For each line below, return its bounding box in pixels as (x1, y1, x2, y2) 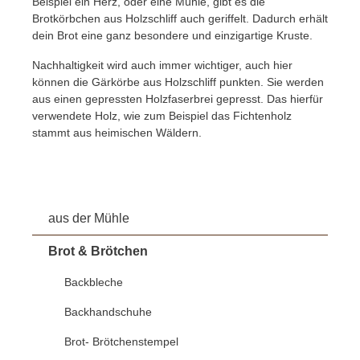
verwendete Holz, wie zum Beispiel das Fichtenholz (32, 109, 292, 123)
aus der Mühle (48, 211, 129, 226)
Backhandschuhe (64, 305, 152, 319)
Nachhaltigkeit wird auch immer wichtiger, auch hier (32, 59, 292, 72)
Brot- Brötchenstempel (64, 335, 178, 349)
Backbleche (64, 276, 123, 289)
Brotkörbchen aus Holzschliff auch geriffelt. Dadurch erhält (32, 12, 328, 26)
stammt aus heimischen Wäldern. (32, 126, 202, 140)
